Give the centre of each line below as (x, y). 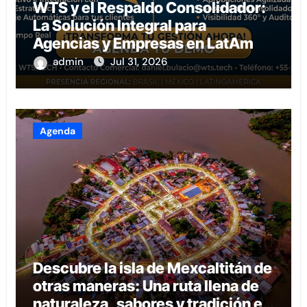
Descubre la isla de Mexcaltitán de (152, 268)
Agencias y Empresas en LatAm (143, 44)
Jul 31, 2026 (138, 62)
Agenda (57, 131)
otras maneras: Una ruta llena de (146, 286)
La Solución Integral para (119, 26)
